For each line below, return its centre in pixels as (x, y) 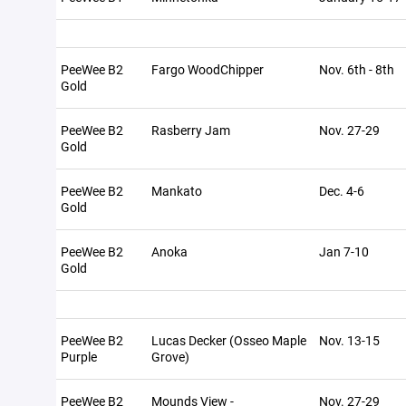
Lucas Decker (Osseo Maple (229, 340)
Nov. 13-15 (349, 340)
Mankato (177, 191)
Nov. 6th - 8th (357, 69)
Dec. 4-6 (342, 191)
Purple (79, 357)
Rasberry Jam (191, 130)
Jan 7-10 (344, 251)
